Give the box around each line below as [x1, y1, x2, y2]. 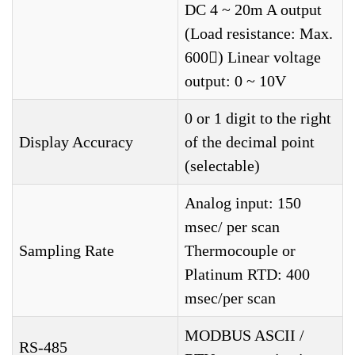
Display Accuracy [19, 133, 133, 151]
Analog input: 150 [185, 194, 301, 212]
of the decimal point [185, 133, 315, 151]
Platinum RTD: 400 [185, 265, 310, 283]
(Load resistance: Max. [185, 25, 333, 42]
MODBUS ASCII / [185, 326, 304, 344]
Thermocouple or [185, 242, 296, 259]
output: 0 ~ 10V [185, 72, 286, 90]
